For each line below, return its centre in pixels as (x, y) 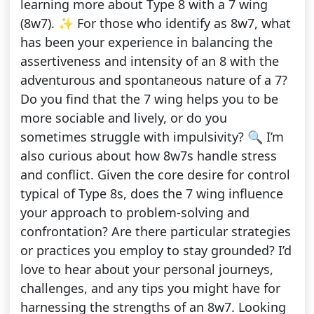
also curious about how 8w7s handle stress (148, 156)
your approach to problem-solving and (135, 213)
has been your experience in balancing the (146, 42)
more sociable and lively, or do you (123, 118)
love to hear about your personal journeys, (146, 269)
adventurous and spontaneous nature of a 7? (153, 80)
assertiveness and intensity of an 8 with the (149, 61)
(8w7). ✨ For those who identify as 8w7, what (155, 23)
